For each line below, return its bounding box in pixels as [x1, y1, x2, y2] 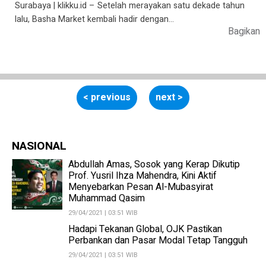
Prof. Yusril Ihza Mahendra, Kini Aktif [68, 168, 217, 183]
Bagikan [228, 24, 261, 39]
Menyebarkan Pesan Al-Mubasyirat [68, 179, 213, 194]
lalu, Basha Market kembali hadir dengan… [15, 12, 174, 26]
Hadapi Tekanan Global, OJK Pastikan [68, 221, 222, 236]
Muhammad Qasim [68, 191, 145, 205]
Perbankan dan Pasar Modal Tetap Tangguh [68, 233, 248, 248]
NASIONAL [12, 137, 66, 154]
